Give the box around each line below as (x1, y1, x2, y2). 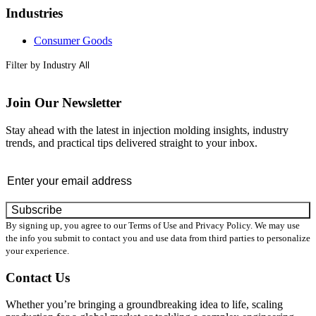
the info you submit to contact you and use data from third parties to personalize (6, 232, 310, 243)
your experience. (6, 245, 69, 256)
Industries (6, 6, 63, 21)
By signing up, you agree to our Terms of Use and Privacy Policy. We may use (6, 219, 300, 231)
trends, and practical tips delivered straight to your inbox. (6, 136, 257, 149)
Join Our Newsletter (6, 95, 121, 111)
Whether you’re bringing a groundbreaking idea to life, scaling (6, 298, 283, 311)
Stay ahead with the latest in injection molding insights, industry (6, 123, 288, 136)
